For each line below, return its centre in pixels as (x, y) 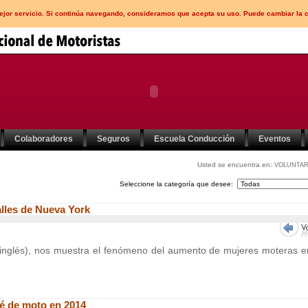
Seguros (113, 139)
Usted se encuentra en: (236, 165)
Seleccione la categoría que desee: (178, 184)
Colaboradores (44, 139)
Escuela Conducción (194, 139)
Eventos (275, 139)
